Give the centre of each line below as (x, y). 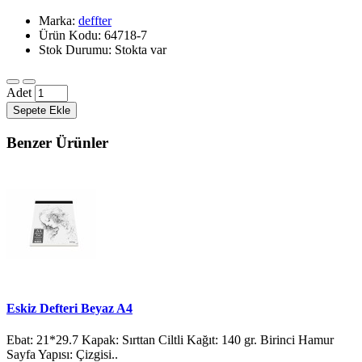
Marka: (59, 20)
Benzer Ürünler (57, 142)
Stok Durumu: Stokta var (103, 49)
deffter (95, 20)
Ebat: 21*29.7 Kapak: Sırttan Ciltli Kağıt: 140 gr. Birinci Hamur (170, 339)
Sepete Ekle (42, 110)
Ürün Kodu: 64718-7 (93, 35)
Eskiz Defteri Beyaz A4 (69, 308)
